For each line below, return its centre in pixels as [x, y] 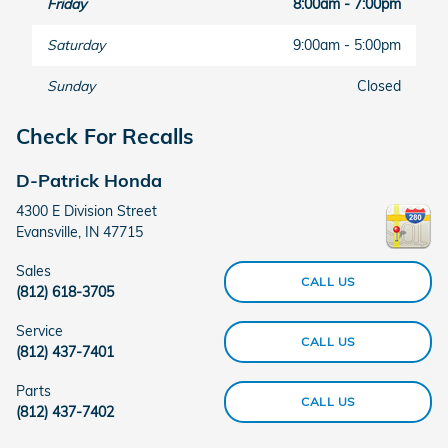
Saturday [76, 44]
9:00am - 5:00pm [347, 44]
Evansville [47, 232]
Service [39, 331]
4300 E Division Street [86, 211]
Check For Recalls [105, 135]
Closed [379, 85]
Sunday [71, 85]
